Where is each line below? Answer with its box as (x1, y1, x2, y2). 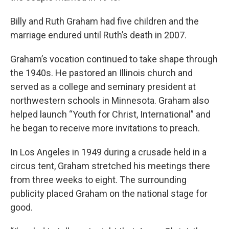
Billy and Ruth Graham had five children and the (10, 15, 199, 27)
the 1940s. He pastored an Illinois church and (10, 67, 193, 78)
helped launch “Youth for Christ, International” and (10, 108, 211, 120)
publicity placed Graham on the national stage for (10, 188, 208, 199)
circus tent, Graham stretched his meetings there (10, 160, 210, 171)
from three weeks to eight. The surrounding (10, 174, 187, 185)
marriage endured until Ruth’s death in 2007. (10, 29, 189, 40)
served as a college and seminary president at (10, 81, 196, 92)
